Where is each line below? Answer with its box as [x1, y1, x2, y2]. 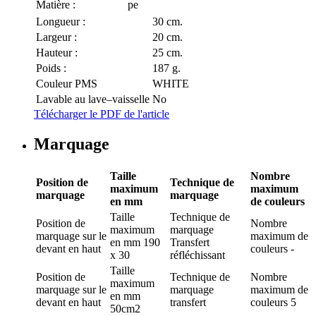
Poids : [36, 62, 66, 75]
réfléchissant [170, 249, 225, 262]
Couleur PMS [36, 78, 97, 90]
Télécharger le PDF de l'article [34, 108, 169, 121]
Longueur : [36, 16, 85, 28]
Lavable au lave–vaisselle [36, 93, 150, 106]
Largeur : [36, 31, 77, 44]
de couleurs [250, 195, 305, 208]
